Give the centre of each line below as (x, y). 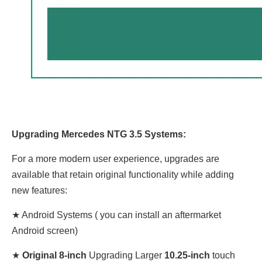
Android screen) (45, 231)
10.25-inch (186, 255)
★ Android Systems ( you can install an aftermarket (116, 215)
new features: (39, 190)
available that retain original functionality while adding (123, 175)
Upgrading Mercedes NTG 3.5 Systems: (99, 134)
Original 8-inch (53, 255)
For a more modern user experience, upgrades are (116, 159)
